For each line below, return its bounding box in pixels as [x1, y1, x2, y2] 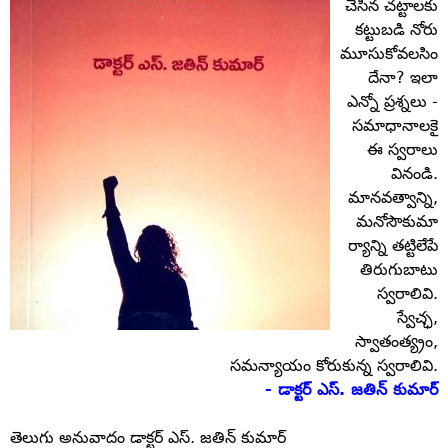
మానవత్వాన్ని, [348, 188, 438, 207]
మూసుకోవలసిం [340, 44, 438, 63]
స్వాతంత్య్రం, [355, 332, 438, 351]
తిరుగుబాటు [360, 260, 438, 279]
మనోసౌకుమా [356, 212, 438, 231]
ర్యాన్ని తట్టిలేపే [348, 236, 438, 255]
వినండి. [391, 164, 438, 183]
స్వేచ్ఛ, [397, 308, 438, 327]
